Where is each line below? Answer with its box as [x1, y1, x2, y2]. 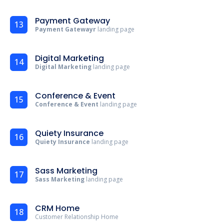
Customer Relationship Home [35, 212, 118, 221]
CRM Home [35, 202, 79, 214]
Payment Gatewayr [35, 25, 96, 33]
